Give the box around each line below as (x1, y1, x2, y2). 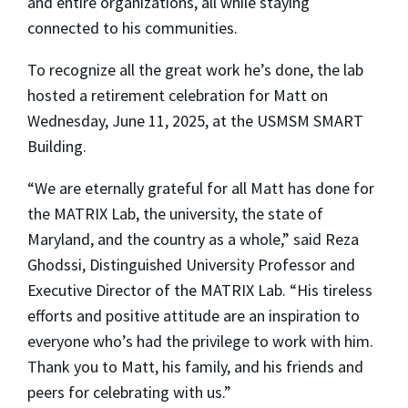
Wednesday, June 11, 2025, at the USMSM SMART (27, 109, 363, 131)
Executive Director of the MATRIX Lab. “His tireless (27, 279, 372, 301)
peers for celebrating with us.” (27, 381, 231, 403)
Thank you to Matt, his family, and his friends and (27, 355, 363, 377)
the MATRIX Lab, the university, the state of (27, 202, 323, 224)
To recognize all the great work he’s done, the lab (27, 58, 363, 80)
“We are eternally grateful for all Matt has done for (27, 177, 374, 199)
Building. (27, 135, 87, 157)
